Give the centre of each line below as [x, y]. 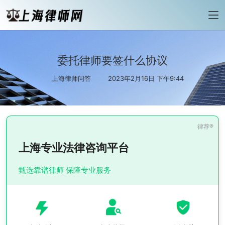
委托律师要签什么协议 [113, 60]
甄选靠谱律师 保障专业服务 [65, 170]
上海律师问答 [71, 78]
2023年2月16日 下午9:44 [145, 78]
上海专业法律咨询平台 [74, 148]
